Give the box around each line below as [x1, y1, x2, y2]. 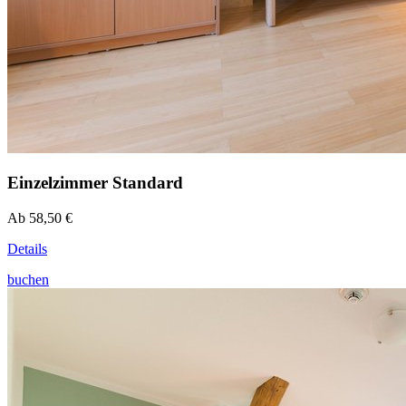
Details [7, 241, 47, 257]
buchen [7, 272, 49, 288]
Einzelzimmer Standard [7, 173, 183, 193]
